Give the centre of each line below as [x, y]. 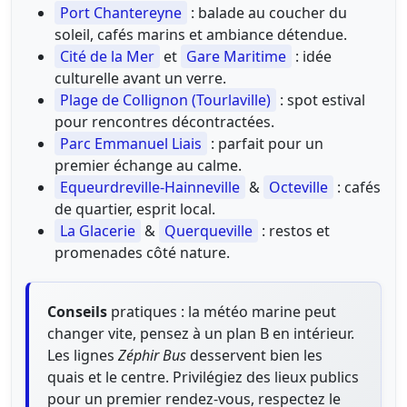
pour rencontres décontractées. [164, 121]
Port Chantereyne [121, 12]
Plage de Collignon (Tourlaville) [165, 99]
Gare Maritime [236, 56]
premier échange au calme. [148, 165]
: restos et [294, 230]
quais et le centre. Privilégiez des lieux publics [203, 377]
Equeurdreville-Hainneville [150, 187]
